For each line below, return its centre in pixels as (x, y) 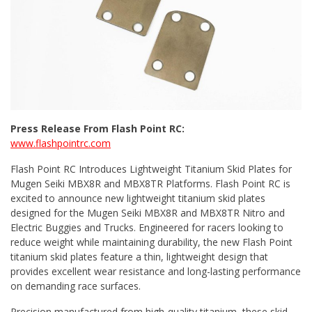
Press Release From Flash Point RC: (97, 129)
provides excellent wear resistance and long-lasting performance (156, 272)
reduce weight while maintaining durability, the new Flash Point (151, 242)
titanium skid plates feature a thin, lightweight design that (139, 257)
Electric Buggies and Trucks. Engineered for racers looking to (147, 228)
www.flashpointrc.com (61, 143)
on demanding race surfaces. (76, 286)
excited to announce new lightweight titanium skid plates (138, 198)
